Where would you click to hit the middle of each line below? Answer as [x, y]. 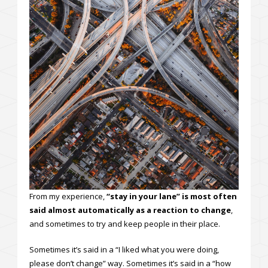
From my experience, [68, 196]
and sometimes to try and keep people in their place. [125, 223]
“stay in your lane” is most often [172, 196]
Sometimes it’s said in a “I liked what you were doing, [124, 249]
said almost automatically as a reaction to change [130, 210]
